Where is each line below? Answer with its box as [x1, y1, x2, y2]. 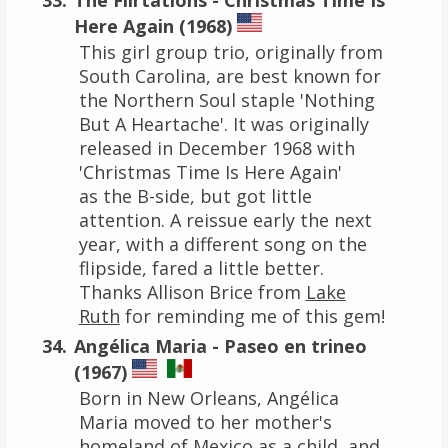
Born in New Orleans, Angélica [78, 385, 339, 410]
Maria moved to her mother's [78, 409, 332, 434]
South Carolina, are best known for [78, 63, 381, 88]
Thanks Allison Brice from [78, 279, 306, 304]
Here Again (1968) [73, 13, 232, 38]
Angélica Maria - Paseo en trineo [73, 333, 367, 358]
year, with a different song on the [78, 231, 367, 256]
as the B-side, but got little [78, 183, 312, 208]
